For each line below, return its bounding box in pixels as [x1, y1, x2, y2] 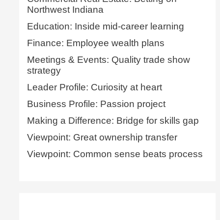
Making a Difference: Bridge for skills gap [27, 115, 199, 126]
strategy [27, 65, 61, 76]
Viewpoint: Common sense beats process [27, 149, 203, 160]
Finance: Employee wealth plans [27, 38, 165, 49]
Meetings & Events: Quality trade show [27, 55, 190, 65]
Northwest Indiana [27, 4, 104, 15]
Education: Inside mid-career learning [27, 21, 184, 32]
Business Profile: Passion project [27, 99, 165, 110]
